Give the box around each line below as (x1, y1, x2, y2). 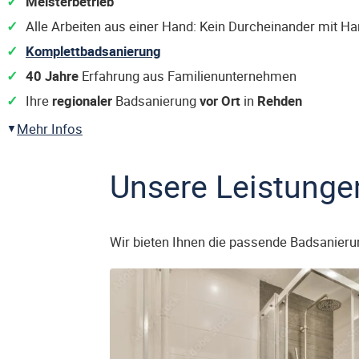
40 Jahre (26, 67, 79, 85)
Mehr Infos (17, 119, 83, 138)
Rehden (257, 91, 302, 110)
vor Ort (200, 91, 240, 110)
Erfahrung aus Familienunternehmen (79, 67, 296, 85)
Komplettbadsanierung (26, 42, 161, 60)
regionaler (52, 91, 112, 110)
